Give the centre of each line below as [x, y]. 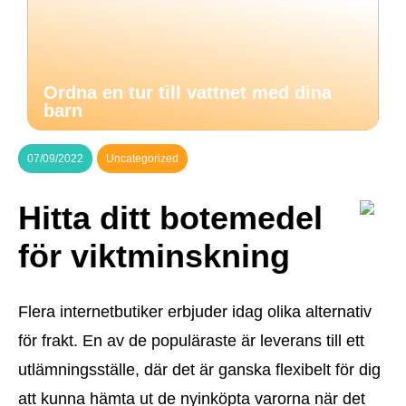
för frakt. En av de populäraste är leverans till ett [191, 341]
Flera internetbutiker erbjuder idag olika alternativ [195, 312]
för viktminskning [154, 256]
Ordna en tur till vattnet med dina [188, 92]
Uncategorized [142, 159]
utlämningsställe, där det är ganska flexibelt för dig [199, 370]
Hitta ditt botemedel [170, 218]
